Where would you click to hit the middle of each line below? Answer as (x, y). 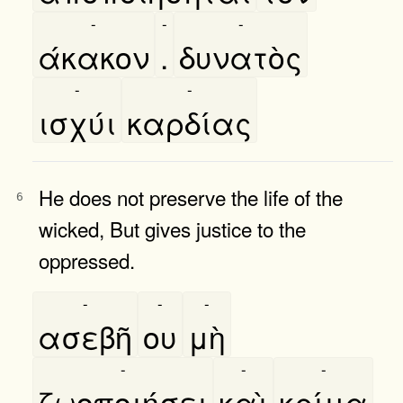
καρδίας (189, 121)
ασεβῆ (85, 336)
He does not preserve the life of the (191, 197)
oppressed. (87, 260)
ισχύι (77, 121)
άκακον (94, 56)
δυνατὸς (241, 56)
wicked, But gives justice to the (172, 228)
